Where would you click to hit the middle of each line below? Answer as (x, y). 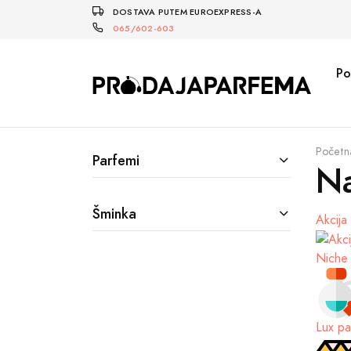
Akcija (331, 220)
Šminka (114, 213)
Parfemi (116, 160)
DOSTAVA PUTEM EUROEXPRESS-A (187, 12)
